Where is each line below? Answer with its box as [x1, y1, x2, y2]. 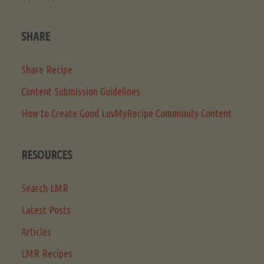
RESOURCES [21, 148, 72, 161]
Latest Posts [21, 203, 71, 216]
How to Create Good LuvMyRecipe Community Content [21, 107, 232, 119]
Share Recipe [21, 64, 72, 75]
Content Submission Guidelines [21, 85, 140, 97]
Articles [21, 225, 51, 237]
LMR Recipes [21, 247, 72, 259]
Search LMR [21, 181, 68, 194]
